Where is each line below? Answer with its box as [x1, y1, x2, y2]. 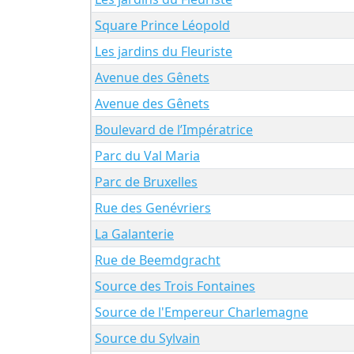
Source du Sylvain [95, 329, 200, 347]
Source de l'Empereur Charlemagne [95, 303, 308, 321]
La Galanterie [95, 224, 174, 243]
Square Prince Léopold [95, 16, 230, 34]
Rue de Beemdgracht [95, 250, 220, 269]
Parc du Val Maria [95, 146, 200, 164]
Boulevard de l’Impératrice [95, 120, 253, 138]
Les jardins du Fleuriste [95, 42, 232, 60]
